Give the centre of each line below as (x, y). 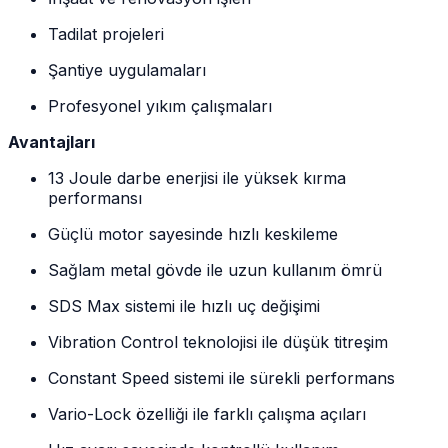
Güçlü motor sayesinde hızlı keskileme (193, 233)
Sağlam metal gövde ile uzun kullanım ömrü (215, 269)
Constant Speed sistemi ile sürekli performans (221, 377)
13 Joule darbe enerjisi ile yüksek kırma (197, 177)
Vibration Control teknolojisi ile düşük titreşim (218, 341)
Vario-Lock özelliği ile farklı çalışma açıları (207, 413)
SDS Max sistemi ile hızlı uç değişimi (184, 305)
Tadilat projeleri (106, 33)
